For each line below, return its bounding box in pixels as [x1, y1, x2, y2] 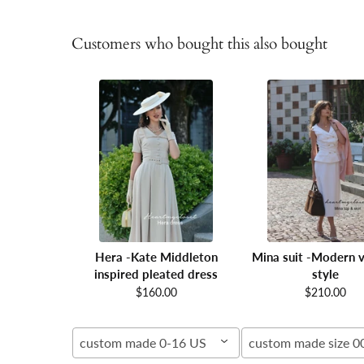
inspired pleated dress [94, 266, 218, 281]
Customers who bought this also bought [71, 32, 327, 54]
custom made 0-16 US [80, 334, 206, 350]
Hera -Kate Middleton [94, 249, 218, 264]
